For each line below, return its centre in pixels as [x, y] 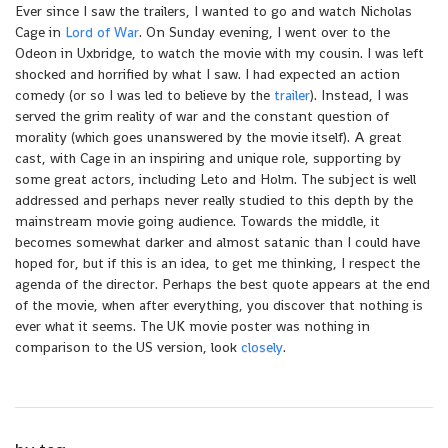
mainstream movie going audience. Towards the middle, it [197, 221]
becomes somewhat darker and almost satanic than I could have [217, 242]
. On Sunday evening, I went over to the [264, 32]
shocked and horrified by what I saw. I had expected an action [207, 74]
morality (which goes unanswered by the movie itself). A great [208, 137]
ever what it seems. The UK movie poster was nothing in [192, 326]
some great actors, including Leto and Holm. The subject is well [215, 179]
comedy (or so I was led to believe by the [144, 95]
